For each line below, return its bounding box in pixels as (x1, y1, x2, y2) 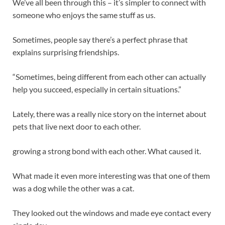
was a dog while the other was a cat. (13, 183, 134, 193)
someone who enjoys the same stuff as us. (13, 10, 155, 20)
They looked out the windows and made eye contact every (13, 207, 211, 217)
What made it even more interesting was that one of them (13, 170, 210, 180)
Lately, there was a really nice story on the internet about (13, 108, 206, 119)
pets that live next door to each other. (13, 121, 141, 131)
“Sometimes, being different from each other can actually (13, 71, 206, 81)
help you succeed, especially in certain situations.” (13, 84, 181, 94)
